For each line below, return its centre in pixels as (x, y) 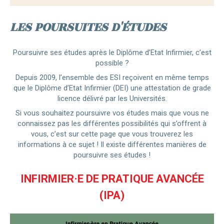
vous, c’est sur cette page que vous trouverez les (112, 134)
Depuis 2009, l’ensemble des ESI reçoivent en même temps (112, 78)
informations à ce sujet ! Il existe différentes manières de (112, 145)
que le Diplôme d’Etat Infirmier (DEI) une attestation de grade (112, 88)
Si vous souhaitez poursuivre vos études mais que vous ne (112, 113)
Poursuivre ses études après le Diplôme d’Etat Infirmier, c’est (112, 53)
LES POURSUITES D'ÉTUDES (88, 27)
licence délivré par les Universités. (112, 99)
